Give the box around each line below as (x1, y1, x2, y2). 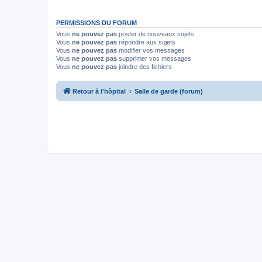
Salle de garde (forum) (135, 87, 203, 95)
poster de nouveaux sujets (117, 30, 194, 37)
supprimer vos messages (117, 55, 191, 62)
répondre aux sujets (117, 39, 175, 46)
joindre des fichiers (117, 63, 172, 70)
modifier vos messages (117, 47, 185, 54)
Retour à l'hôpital (73, 87, 126, 95)
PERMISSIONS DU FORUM (56, 19, 137, 26)
